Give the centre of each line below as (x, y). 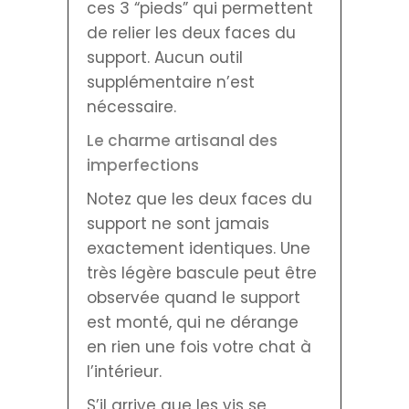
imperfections (143, 165)
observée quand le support (194, 297)
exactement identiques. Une (199, 248)
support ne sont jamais (178, 223)
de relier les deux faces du (191, 32)
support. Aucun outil (165, 57)
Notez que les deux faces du (199, 199)
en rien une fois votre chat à (199, 346)
